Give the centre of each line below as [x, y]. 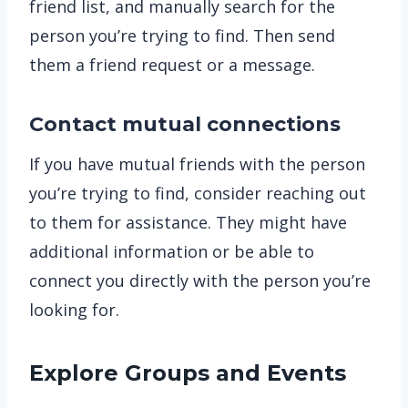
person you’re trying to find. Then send [182, 36]
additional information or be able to [172, 251]
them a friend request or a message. [172, 65]
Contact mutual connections [185, 124]
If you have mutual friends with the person [197, 164]
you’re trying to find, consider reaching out [198, 193]
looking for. [74, 310]
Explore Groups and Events [188, 373]
